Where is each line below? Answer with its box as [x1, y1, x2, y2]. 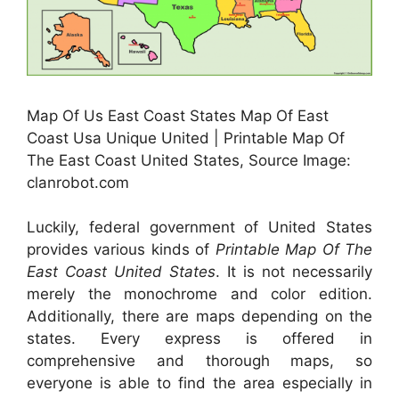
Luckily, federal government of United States [27, 218, 372, 237]
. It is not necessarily [216, 263, 372, 281]
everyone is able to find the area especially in [27, 374, 372, 393]
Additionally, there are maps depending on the [27, 307, 372, 326]
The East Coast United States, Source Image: [27, 151, 351, 169]
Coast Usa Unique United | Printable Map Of [27, 128, 345, 147]
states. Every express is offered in [27, 330, 372, 348]
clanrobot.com [27, 173, 129, 191]
